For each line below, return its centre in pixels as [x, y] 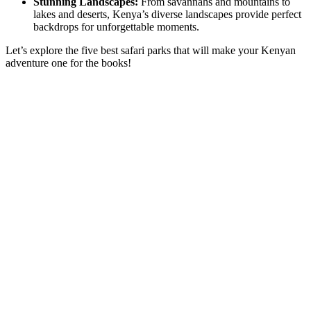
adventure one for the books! [68, 62]
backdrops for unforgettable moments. [116, 26]
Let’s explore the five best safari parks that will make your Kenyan [151, 50]
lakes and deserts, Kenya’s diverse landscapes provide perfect [167, 14]
